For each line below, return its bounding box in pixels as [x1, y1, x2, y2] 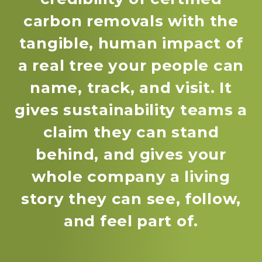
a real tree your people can [18, 56, 244, 75]
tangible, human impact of [19, 33, 243, 53]
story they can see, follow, [21, 189, 241, 208]
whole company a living [32, 167, 230, 186]
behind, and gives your [36, 144, 226, 164]
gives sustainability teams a [15, 100, 247, 119]
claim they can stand [43, 122, 219, 142]
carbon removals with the [23, 11, 239, 30]
